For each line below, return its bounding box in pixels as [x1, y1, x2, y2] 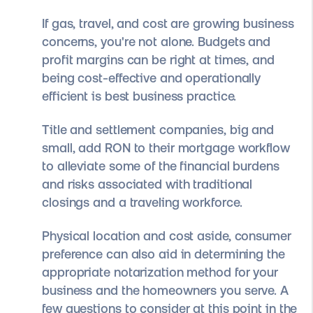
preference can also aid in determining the [42, 247, 285, 262]
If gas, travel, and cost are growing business [42, 15, 294, 31]
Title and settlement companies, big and [42, 122, 275, 138]
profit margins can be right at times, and [42, 52, 275, 67]
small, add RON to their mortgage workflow [42, 140, 290, 156]
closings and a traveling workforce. [42, 195, 249, 210]
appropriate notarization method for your [42, 265, 278, 280]
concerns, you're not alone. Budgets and [42, 34, 271, 49]
